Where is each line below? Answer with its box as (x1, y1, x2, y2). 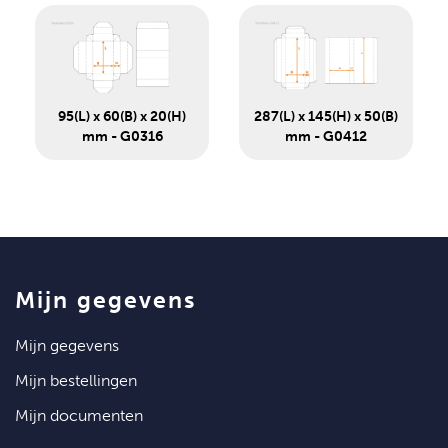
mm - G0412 (285, 128, 367, 146)
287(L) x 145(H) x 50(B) (254, 108, 398, 126)
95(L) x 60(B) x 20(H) (58, 108, 186, 126)
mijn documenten (29, 406, 143, 426)
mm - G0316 (81, 128, 163, 146)
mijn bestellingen (29, 371, 137, 391)
